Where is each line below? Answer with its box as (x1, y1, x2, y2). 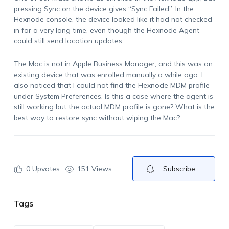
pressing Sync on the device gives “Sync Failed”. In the (13, 4, 194, 13)
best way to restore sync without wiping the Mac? (13, 113, 180, 122)
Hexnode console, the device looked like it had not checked (13, 15, 212, 24)
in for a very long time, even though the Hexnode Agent (13, 26, 199, 35)
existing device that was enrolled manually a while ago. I (13, 70, 203, 79)
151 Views (77, 164, 112, 173)
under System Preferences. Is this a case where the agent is (13, 91, 213, 101)
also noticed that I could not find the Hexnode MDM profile (13, 81, 210, 90)
